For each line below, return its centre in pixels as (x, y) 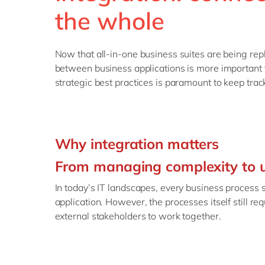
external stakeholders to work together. (138, 216)
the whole (109, 21)
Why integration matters (137, 144)
